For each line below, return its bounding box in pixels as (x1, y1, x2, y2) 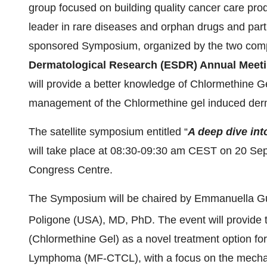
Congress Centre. (29, 164, 113, 176)
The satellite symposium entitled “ (29, 126, 188, 138)
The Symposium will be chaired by (29, 193, 194, 204)
